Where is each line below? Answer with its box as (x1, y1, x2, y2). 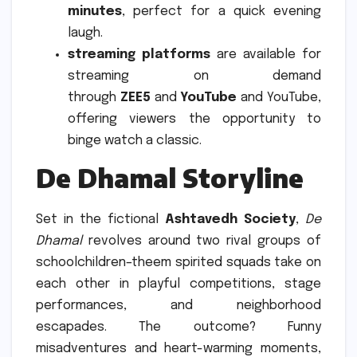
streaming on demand (68, 69, 321, 84)
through (68, 91, 120, 105)
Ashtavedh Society (165, 212, 296, 226)
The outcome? (139, 320, 256, 334)
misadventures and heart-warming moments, (36, 341, 321, 355)
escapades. (36, 320, 107, 334)
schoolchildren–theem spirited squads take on (36, 255, 321, 269)
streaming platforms (68, 48, 210, 62)
